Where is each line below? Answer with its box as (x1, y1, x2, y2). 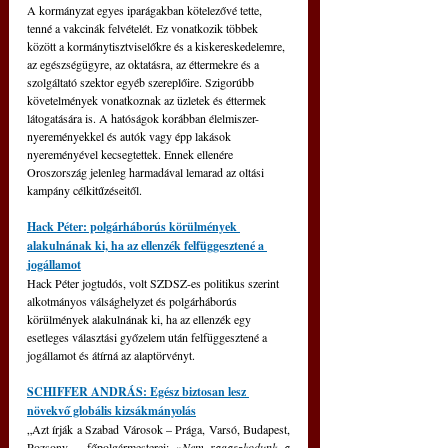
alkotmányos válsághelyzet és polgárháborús (27, 293, 240, 309)
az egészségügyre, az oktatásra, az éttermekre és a (27, 56, 262, 72)
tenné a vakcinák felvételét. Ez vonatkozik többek (27, 20, 261, 36)
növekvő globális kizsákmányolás (27, 402, 196, 419)
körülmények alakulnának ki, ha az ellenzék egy (27, 311, 254, 327)
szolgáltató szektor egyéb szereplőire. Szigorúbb (27, 74, 257, 90)
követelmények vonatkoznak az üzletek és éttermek (27, 92, 269, 108)
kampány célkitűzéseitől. (27, 182, 142, 198)
